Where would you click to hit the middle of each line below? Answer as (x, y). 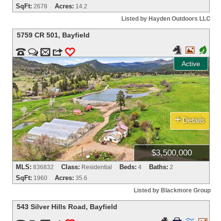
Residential (97, 167)
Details (194, 120)
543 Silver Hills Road (52, 206)
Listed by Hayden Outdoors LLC (166, 18)
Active (191, 63)
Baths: (159, 167)
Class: (71, 167)
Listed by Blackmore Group (172, 190)
